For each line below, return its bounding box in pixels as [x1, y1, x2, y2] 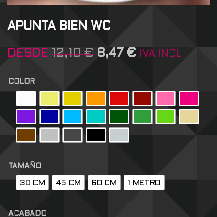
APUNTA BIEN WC [7, 21, 111, 32]
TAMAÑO [8, 163, 41, 170]
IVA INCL [139, 50, 182, 59]
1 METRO [127, 179, 161, 186]
